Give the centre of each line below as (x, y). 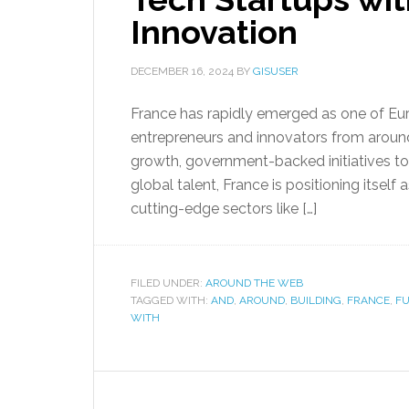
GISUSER (276, 71)
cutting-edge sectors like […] (224, 209)
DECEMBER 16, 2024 (182, 71)
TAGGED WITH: (171, 300)
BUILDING (316, 300)
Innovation (214, 32)
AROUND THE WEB (254, 283)
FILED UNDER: (168, 283)
